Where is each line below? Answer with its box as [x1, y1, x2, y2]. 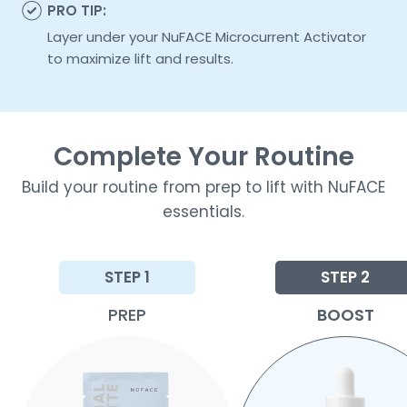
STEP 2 [320, 265, 371, 288]
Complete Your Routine [53, 138, 354, 174]
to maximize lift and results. [47, 48, 238, 68]
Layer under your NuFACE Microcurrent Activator [47, 26, 367, 46]
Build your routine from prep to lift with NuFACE [21, 175, 386, 198]
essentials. [163, 200, 244, 223]
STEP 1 [104, 265, 151, 288]
